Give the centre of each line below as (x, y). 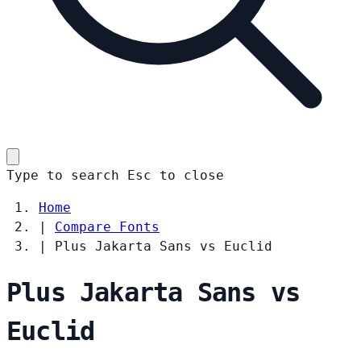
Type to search (63, 175)
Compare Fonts (107, 226)
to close (192, 175)
